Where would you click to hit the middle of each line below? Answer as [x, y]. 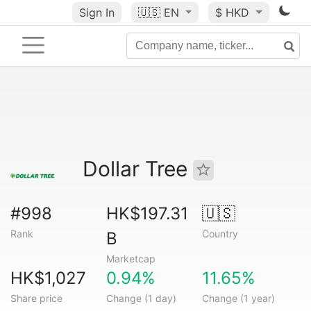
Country [220, 234]
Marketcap [131, 259]
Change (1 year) [238, 298]
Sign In [96, 12]
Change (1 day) [141, 298]
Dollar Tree [138, 169]
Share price [36, 298]
